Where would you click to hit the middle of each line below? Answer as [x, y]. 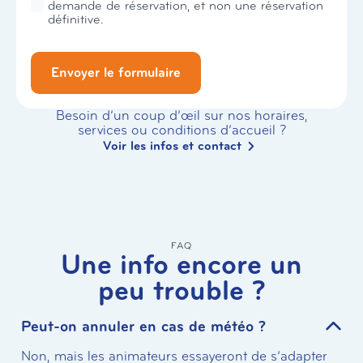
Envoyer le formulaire [116, 73]
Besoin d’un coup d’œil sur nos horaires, [181, 116]
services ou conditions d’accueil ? [181, 130]
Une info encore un [181, 265]
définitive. [76, 19]
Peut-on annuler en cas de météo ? [143, 327]
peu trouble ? [181, 291]
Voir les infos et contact [173, 146]
